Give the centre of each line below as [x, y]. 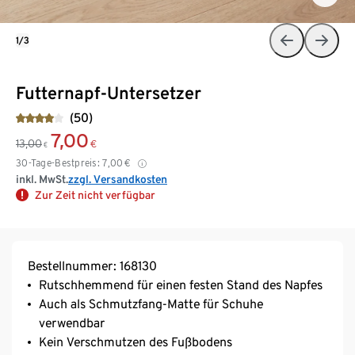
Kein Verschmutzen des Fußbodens [136, 342]
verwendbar [72, 323]
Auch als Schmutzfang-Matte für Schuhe [151, 303]
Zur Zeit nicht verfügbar [95, 195]
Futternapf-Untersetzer [109, 92]
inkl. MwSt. [42, 179]
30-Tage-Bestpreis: [58, 162]
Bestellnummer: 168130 [92, 265]
